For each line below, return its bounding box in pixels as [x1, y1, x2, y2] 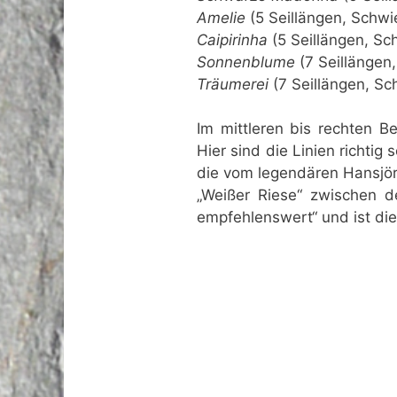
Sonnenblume [197, 52, 295, 71]
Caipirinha [197, 30, 268, 49]
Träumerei [197, 74, 269, 93]
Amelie [197, 8, 245, 27]
